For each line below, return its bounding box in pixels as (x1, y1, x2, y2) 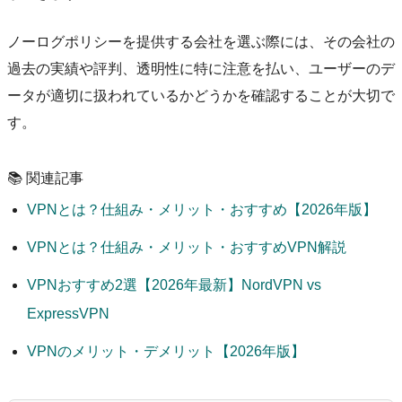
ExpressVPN (27, 305, 110, 321)
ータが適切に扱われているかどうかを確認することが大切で (7, 87, 395, 103)
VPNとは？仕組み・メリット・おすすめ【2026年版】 (27, 201, 378, 217)
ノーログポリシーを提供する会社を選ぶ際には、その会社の (7, 33, 395, 49)
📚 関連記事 (7, 170, 83, 186)
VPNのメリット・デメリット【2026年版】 (27, 343, 306, 359)
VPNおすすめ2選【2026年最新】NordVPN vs (27, 276, 322, 293)
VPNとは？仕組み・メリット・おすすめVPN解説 (27, 239, 347, 255)
